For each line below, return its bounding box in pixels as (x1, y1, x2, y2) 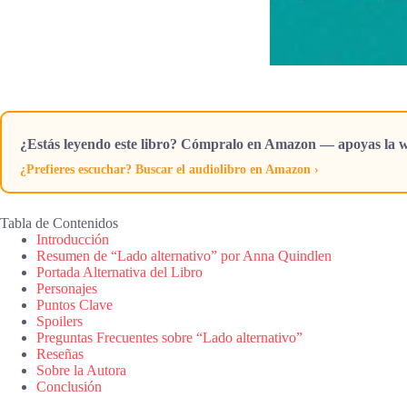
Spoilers (36, 313, 83, 329)
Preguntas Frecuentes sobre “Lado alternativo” (36, 329, 303, 345)
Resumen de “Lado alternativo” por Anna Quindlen (36, 247, 332, 263)
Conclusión (36, 378, 102, 394)
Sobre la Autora (36, 362, 126, 378)
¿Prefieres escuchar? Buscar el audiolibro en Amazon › (20, 162, 319, 176)
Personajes (36, 280, 97, 296)
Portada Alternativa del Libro (36, 263, 203, 280)
